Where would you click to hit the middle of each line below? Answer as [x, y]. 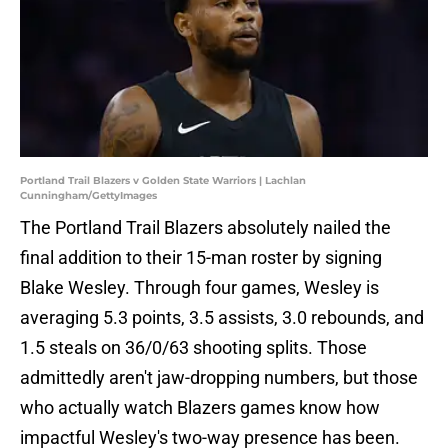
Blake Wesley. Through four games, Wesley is [199, 288]
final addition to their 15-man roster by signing [201, 258]
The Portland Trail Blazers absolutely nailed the [205, 228]
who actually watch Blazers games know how [200, 408]
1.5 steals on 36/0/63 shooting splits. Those [193, 348]
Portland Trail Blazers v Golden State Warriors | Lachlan [163, 181]
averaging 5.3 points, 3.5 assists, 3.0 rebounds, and [222, 318]
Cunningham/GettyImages [88, 196]
